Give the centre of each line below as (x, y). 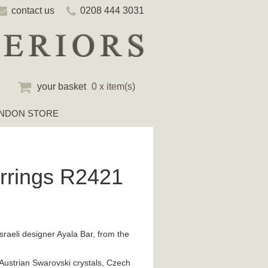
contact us (33, 10)
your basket (61, 86)
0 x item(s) (113, 86)
